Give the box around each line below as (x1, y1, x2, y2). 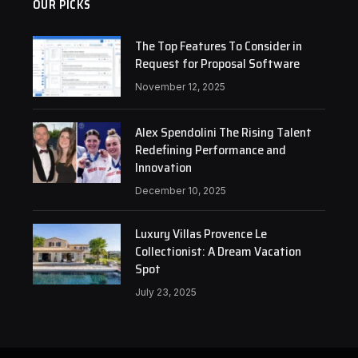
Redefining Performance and (134, 140, 286, 160)
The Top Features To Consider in (134, 36, 302, 56)
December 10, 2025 (134, 185, 226, 197)
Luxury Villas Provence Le (134, 224, 267, 244)
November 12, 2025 (134, 81, 225, 93)
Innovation (134, 157, 192, 177)
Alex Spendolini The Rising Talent (134, 122, 312, 142)
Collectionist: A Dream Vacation (134, 241, 301, 261)
